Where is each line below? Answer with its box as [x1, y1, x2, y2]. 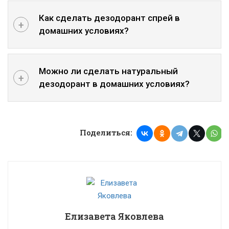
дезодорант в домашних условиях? [39, 78, 190, 89]
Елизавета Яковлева [65, 210, 164, 222]
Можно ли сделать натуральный [39, 65, 178, 76]
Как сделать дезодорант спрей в [39, 12, 180, 23]
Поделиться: [80, 127, 132, 138]
